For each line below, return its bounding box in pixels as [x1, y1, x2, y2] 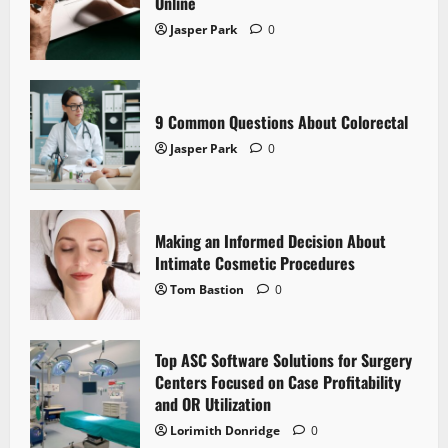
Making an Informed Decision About [155, 229, 386, 254]
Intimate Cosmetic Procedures [155, 251, 355, 276]
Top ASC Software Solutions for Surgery [155, 348, 412, 373]
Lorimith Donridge [170, 422, 280, 440]
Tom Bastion [170, 281, 244, 299]
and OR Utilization [155, 392, 271, 417]
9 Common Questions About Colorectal [155, 110, 408, 135]
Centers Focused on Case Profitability [155, 370, 401, 395]
